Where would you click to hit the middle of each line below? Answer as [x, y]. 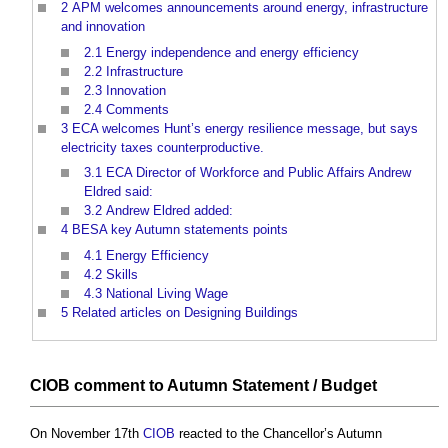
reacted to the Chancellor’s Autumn [278, 434]
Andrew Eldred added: [169, 211]
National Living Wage [167, 293]
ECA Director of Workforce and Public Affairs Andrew [258, 173]
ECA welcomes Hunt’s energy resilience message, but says [245, 128]
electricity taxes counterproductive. [162, 147]
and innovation [103, 27]
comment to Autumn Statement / [195, 386]
